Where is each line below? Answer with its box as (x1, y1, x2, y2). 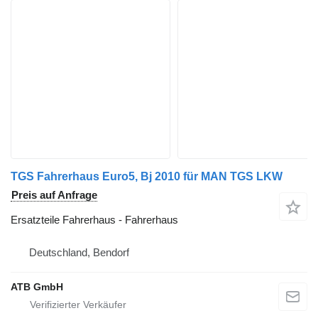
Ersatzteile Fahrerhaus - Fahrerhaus (11, 214, 178, 226)
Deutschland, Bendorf (29, 246, 129, 259)
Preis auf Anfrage (11, 189, 97, 202)
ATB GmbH (11, 281, 63, 293)
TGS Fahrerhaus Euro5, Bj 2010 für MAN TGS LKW (11, 170, 283, 183)
